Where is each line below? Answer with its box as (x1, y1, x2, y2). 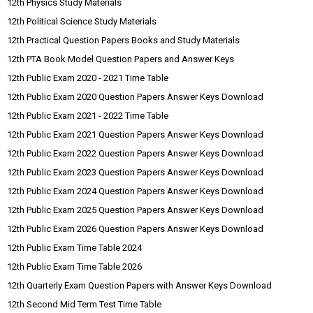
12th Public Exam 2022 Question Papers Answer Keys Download (7, 148, 263, 159)
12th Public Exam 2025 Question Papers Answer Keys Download (7, 205, 263, 215)
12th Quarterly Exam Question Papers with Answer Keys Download (7, 280, 272, 291)
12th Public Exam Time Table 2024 (7, 242, 142, 253)
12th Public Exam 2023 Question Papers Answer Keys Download (7, 167, 263, 177)
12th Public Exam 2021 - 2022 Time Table (7, 110, 168, 121)
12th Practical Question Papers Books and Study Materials (7, 35, 240, 45)
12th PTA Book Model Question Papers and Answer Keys (7, 54, 234, 64)
